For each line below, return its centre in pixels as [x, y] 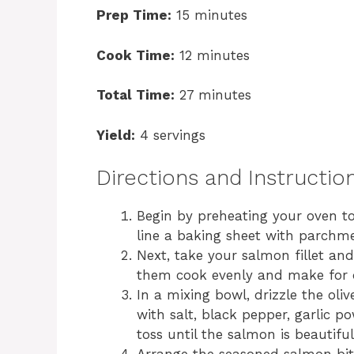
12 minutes [212, 55]
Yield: [116, 135]
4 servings [170, 135]
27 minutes [213, 95]
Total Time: [136, 95]
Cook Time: [136, 55]
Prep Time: [134, 15]
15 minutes [209, 15]
